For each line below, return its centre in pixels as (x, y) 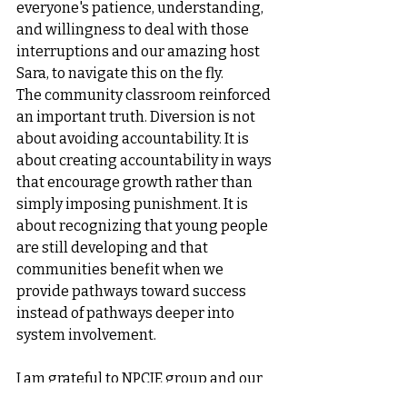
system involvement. (86, 335)
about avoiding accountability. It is (134, 139)
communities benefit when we (121, 269)
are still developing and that (114, 248)
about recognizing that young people (144, 226)
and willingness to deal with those (134, 30)
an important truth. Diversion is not (137, 117)
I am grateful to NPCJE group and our (141, 378)
